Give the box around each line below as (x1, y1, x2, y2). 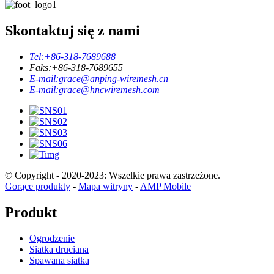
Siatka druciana (29, 243, 89, 254)
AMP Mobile (140, 181, 191, 192)
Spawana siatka (29, 254, 89, 265)
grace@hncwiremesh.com (59, 84, 160, 95)
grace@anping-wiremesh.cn (59, 73, 168, 84)
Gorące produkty (5, 181, 70, 192)
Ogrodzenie (29, 232, 75, 243)
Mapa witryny (78, 181, 133, 192)
